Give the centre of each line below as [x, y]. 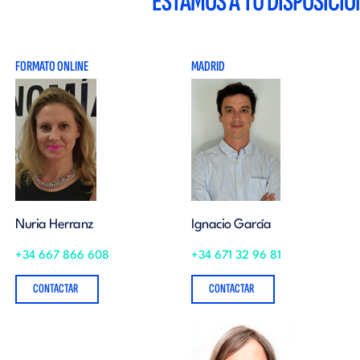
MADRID [208, 66]
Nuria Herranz [55, 225]
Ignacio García [231, 225]
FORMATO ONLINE [52, 66]
